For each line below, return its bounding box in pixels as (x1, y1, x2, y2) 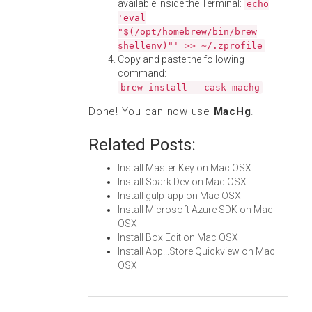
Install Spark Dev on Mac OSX (118, 176, 247, 187)
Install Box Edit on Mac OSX (118, 232, 238, 243)
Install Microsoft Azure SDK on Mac (118, 204, 273, 215)
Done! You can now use (88, 105, 214, 118)
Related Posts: (88, 135, 196, 155)
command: (118, 68, 166, 79)
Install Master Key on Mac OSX (118, 162, 251, 173)
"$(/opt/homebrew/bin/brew (118, 26, 257, 37)
